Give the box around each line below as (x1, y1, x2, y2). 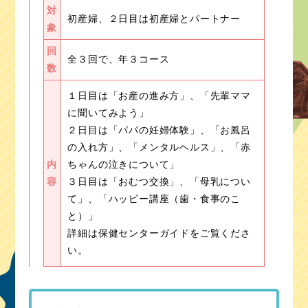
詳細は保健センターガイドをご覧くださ (67, 228, 251, 239)
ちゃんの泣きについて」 (67, 159, 180, 170)
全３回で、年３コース (67, 54, 170, 65)
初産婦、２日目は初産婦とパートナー (67, 13, 241, 24)
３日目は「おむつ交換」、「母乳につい (67, 176, 251, 187)
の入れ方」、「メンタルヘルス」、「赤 (67, 142, 251, 153)
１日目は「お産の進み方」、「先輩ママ (67, 90, 251, 101)
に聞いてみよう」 (67, 107, 149, 118)
